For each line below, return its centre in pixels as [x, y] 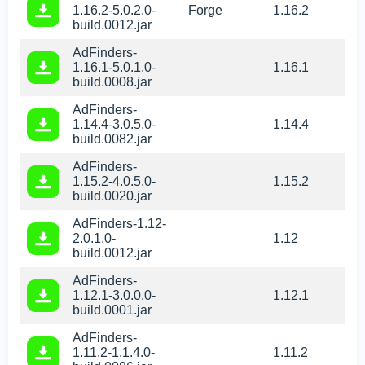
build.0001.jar [112, 310]
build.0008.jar [112, 82]
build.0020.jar [112, 196]
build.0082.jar [112, 139]
